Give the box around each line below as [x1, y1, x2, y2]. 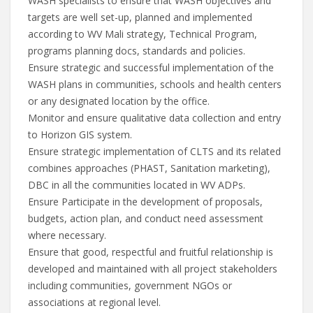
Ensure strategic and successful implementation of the [28, 61, 274, 74]
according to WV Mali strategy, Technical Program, [28, 27, 257, 41]
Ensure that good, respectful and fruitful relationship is [28, 245, 273, 259]
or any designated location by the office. [28, 94, 210, 108]
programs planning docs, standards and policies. [28, 44, 245, 57]
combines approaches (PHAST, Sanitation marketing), [28, 161, 270, 175]
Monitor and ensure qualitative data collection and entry [28, 111, 281, 124]
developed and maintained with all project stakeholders [28, 262, 277, 275]
